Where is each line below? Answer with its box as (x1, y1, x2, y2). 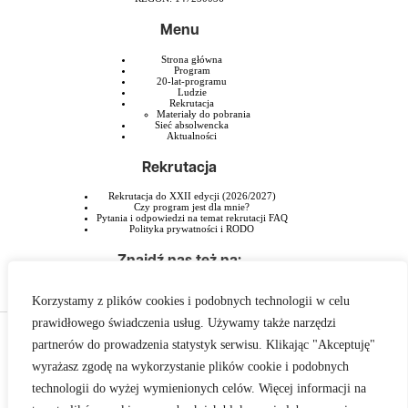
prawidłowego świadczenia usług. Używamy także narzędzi (32, 316, 336, 330)
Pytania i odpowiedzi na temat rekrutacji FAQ (96, 212, 288, 224)
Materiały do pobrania (156, 107, 250, 119)
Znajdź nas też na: (117, 253, 242, 270)
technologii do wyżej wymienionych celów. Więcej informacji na (32, 382, 366, 395)
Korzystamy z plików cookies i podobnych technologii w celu (32, 294, 350, 308)
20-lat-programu (157, 75, 228, 87)
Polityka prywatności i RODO (129, 223, 255, 235)
